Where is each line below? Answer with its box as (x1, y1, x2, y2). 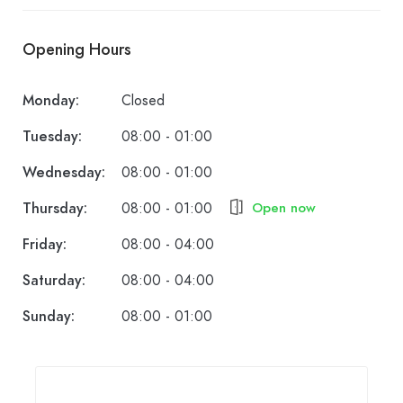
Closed (121, 91, 165, 112)
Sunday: (22, 307, 75, 327)
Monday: (22, 91, 79, 112)
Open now (252, 199, 316, 218)
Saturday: (22, 271, 85, 291)
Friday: (22, 235, 67, 255)
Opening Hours (22, 38, 131, 61)
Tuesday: (22, 127, 82, 148)
